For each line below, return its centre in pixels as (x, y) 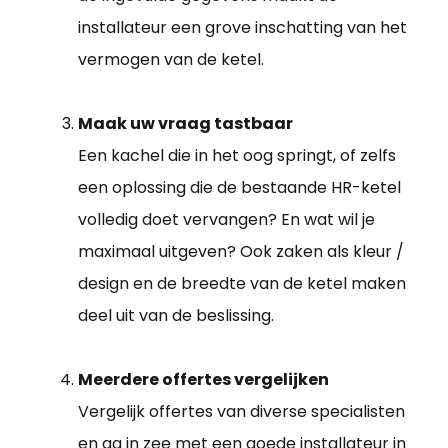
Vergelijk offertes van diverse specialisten (241, 411)
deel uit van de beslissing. (176, 315)
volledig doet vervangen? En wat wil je (226, 219)
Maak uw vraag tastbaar (185, 123)
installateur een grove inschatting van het (242, 27)
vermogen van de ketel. (171, 59)
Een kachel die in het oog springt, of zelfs (237, 155)
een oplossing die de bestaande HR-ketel (239, 187)
